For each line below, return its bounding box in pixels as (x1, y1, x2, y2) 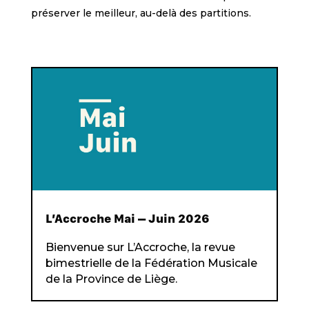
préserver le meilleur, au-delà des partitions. (30, 7, 251, 19)
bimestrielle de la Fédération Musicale (45, 257, 257, 270)
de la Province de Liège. (45, 272, 177, 286)
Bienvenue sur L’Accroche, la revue (45, 241, 235, 255)
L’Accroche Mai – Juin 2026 (45, 211, 210, 226)
